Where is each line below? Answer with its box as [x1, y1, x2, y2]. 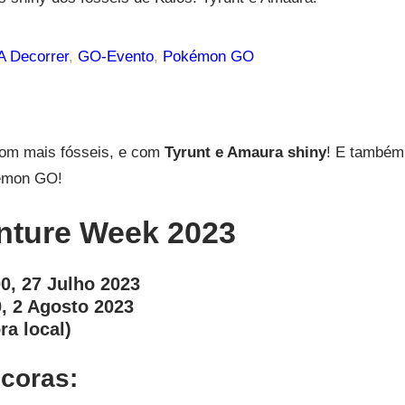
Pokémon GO [162, 47, 254, 65]
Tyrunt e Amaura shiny [164, 143, 326, 161]
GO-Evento [77, 47, 154, 65]
